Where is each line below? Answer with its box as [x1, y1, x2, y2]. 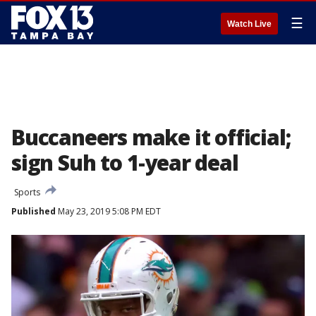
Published [11, 205, 56, 217]
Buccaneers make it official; [11, 123, 291, 152]
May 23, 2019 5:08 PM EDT [56, 205, 161, 217]
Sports [14, 186, 40, 198]
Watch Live [227, 19, 272, 29]
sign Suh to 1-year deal [11, 148, 238, 177]
